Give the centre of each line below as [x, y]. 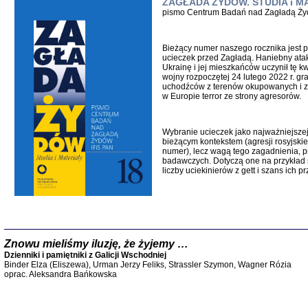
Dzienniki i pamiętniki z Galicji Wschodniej [85, 255]
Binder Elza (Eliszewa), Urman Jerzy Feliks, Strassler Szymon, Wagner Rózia [147, 265]
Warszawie [284, 208]
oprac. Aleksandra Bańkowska [60, 274]
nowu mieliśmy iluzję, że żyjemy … [99, 244]
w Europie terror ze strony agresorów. [231, 96]
